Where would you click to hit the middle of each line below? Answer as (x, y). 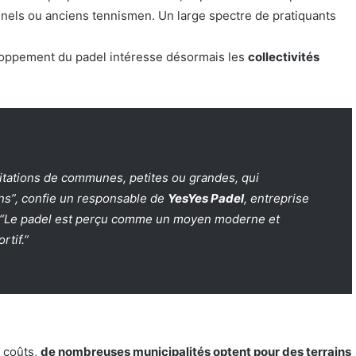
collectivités (284, 56)
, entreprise (277, 198)
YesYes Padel (206, 198)
